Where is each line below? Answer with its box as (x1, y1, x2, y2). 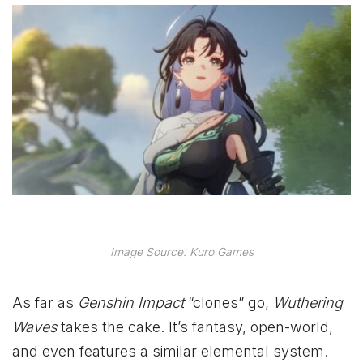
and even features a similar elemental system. (12, 342, 328, 360)
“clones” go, (188, 293, 273, 311)
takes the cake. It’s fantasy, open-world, (61, 318, 333, 335)
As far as (12, 293, 78, 311)
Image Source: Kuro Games (109, 246, 254, 259)
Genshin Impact (78, 293, 188, 311)
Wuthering (273, 293, 343, 311)
